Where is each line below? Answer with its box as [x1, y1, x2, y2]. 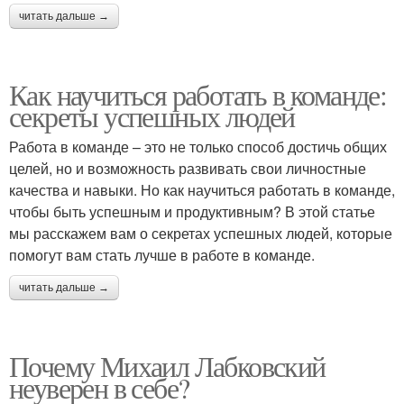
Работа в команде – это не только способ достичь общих [9, 136, 387, 157]
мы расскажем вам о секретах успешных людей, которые [9, 223, 392, 243]
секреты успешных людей [9, 96, 295, 135]
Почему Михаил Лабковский [9, 346, 326, 385]
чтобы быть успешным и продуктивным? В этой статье [9, 201, 375, 222]
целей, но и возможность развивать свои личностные [9, 158, 366, 179]
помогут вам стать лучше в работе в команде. [9, 244, 315, 265]
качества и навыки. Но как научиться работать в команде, [9, 179, 395, 200]
